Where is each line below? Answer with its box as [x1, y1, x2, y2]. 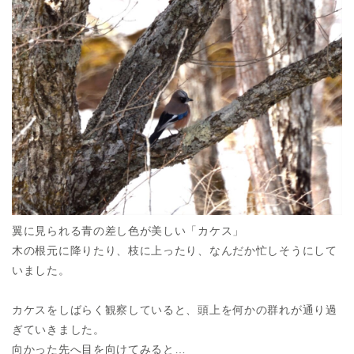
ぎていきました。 [12, 322, 105, 336]
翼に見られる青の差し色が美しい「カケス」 [12, 224, 244, 237]
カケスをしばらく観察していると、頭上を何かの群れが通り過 [12, 303, 337, 316]
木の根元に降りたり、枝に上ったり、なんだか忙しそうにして [12, 243, 337, 257]
